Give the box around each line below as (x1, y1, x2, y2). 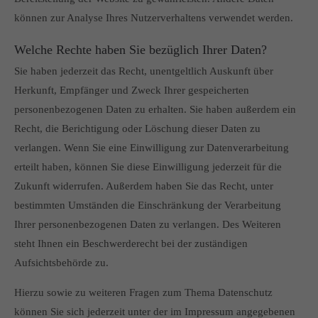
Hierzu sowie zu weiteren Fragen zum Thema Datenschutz (14, 287, 273, 298)
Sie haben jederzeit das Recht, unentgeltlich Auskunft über (14, 65, 273, 77)
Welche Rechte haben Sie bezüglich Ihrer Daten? (14, 43, 267, 57)
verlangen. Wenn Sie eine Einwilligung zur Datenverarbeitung (14, 142, 289, 153)
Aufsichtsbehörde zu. (14, 257, 109, 268)
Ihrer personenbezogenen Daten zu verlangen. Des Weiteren (14, 219, 281, 230)
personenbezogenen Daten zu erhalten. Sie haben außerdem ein (14, 104, 296, 115)
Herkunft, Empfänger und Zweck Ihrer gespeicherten (14, 84, 249, 96)
